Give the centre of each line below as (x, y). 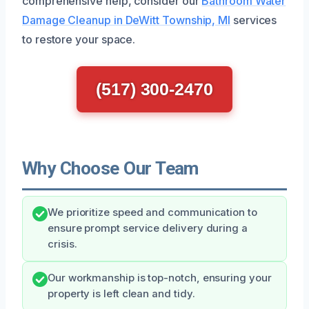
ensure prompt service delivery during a (148, 228)
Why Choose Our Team (110, 168)
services (254, 20)
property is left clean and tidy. (121, 293)
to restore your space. (79, 39)
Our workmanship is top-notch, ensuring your (160, 278)
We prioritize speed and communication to (152, 212)
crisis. (62, 244)
